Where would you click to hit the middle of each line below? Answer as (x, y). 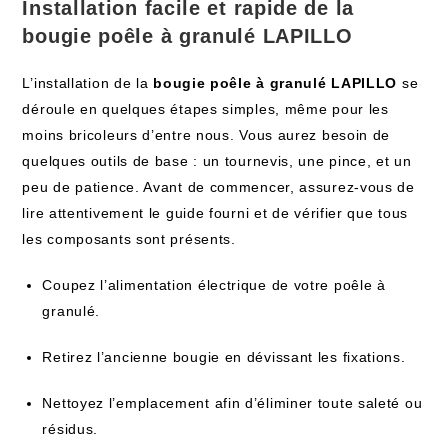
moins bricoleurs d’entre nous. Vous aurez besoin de (206, 135)
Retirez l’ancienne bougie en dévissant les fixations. (224, 357)
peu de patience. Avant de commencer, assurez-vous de (218, 187)
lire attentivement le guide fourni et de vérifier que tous (215, 213)
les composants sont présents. (129, 239)
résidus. (70, 429)
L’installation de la (88, 83)
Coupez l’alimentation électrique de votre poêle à (214, 285)
